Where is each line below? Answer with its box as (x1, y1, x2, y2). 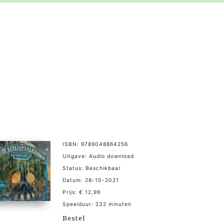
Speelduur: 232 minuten (62, 200, 131, 207)
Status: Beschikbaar (62, 164, 121, 171)
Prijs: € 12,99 (62, 188, 100, 195)
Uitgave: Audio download (62, 152, 134, 159)
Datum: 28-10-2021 (62, 176, 119, 183)
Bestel (62, 213, 85, 222)
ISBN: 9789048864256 (62, 140, 128, 147)
